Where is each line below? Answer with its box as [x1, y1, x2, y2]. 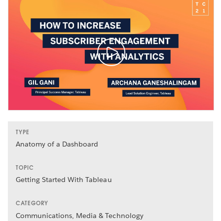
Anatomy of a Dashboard [16, 140, 99, 149]
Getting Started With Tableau [16, 175, 112, 184]
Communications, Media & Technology [16, 211, 144, 220]
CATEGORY [16, 200, 48, 207]
